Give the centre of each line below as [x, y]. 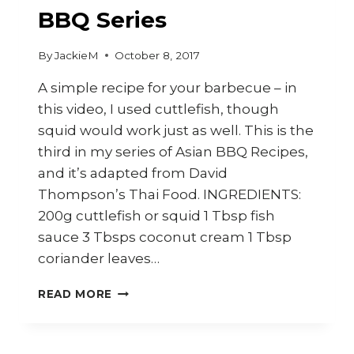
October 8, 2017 [158, 55]
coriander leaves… [99, 258]
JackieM [77, 55]
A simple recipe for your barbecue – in [168, 87]
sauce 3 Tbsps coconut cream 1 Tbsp [165, 237]
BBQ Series [102, 20]
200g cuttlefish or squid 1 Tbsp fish [156, 215]
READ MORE [75, 294]
